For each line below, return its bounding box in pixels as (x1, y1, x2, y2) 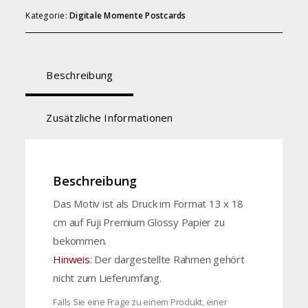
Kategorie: (25, 10, 70, 22)
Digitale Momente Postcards (69, 10, 186, 22)
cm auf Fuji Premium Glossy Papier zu (53, 215, 225, 230)
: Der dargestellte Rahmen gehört (89, 252, 245, 267)
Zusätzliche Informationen (46, 110, 173, 124)
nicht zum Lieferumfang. (53, 271, 162, 285)
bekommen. (53, 234, 107, 248)
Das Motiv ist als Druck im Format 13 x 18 (53, 197, 244, 211)
